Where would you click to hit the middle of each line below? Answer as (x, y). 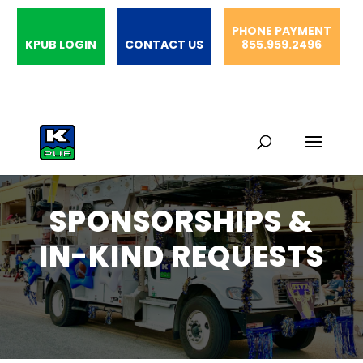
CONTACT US (164, 45)
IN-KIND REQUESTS (181, 256)
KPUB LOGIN (60, 45)
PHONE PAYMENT (281, 31)
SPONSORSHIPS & (181, 222)
